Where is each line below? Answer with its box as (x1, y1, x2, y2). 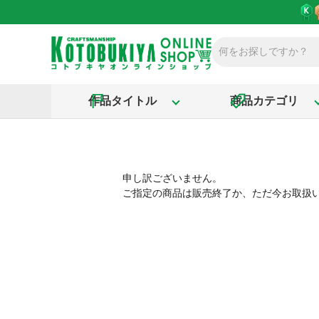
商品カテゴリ (229, 94, 298, 107)
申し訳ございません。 (122, 172, 222, 184)
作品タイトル (88, 94, 157, 107)
